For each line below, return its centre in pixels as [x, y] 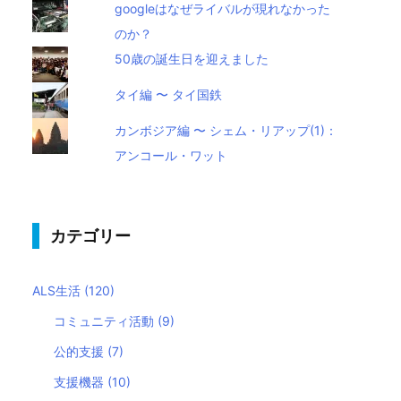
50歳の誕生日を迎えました [192, 58]
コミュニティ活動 [106, 320]
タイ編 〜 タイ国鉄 [169, 94]
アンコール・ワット [171, 155]
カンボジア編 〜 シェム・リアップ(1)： [226, 130]
